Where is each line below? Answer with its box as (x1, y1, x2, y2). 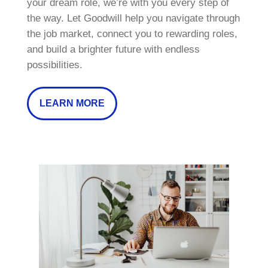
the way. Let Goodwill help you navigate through (26, 13, 240, 25)
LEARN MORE (39, 98, 105, 108)
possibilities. (26, 59, 83, 71)
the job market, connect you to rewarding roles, (26, 28, 237, 40)
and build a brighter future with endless (26, 44, 200, 56)
